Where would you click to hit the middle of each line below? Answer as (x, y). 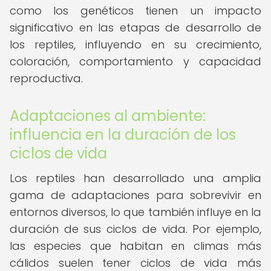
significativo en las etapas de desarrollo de (135, 28)
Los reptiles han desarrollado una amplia (135, 178)
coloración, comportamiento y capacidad (135, 61)
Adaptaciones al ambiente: (108, 116)
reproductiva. (46, 78)
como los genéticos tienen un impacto (135, 11)
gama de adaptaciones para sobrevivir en (135, 195)
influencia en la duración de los (123, 135)
